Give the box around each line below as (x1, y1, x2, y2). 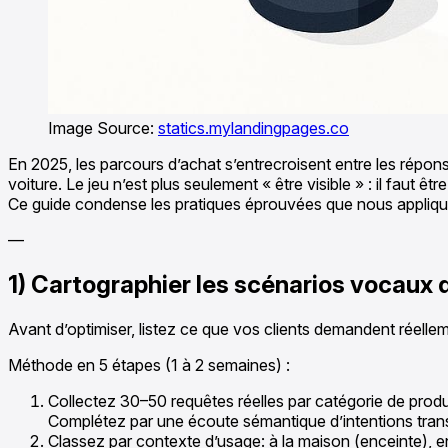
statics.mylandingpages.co (158, 117, 349, 138)
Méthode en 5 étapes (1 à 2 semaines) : (8, 354, 290, 375)
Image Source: (48, 117, 158, 138)
